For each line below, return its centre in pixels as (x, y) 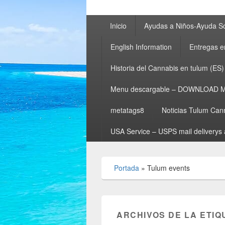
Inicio (118, 26)
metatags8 (127, 110)
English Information (141, 47)
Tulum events (168, 168)
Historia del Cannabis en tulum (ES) (167, 68)
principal (101, 31)
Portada (127, 168)
